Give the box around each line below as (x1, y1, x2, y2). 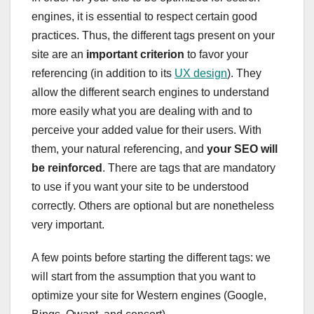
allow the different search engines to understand (32, 86, 269, 99)
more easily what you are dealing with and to (32, 105, 252, 118)
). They (227, 67, 261, 80)
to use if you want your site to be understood (32, 181, 249, 193)
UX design (175, 67, 227, 80)
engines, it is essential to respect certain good (32, 11, 257, 23)
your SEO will (207, 143, 278, 156)
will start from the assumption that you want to (32, 271, 256, 283)
